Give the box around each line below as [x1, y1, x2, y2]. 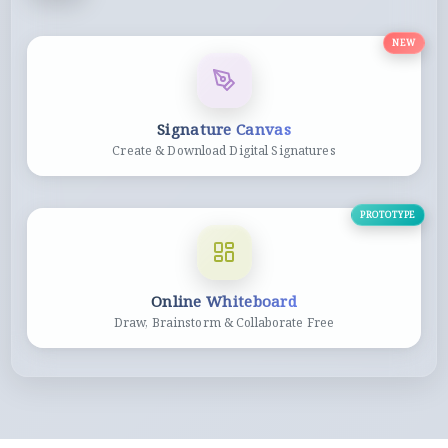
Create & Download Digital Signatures [112, 141, 336, 159]
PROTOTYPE [360, 203, 416, 216]
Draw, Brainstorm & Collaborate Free [113, 313, 335, 331]
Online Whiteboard [150, 290, 298, 311]
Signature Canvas [157, 118, 291, 139]
